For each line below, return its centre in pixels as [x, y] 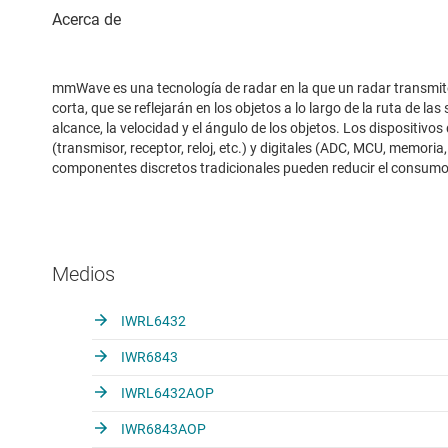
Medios [83, 273]
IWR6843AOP [162, 428]
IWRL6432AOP [166, 392]
